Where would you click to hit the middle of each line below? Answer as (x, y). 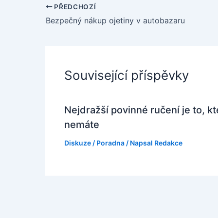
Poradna (110, 143)
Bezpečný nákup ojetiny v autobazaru (115, 21)
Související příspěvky (127, 75)
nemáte (82, 125)
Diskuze (78, 143)
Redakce (168, 143)
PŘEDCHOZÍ (74, 7)
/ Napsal (139, 143)
